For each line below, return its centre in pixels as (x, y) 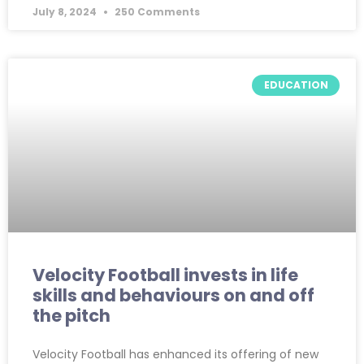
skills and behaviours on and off (173, 295)
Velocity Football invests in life (165, 275)
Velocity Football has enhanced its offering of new (175, 354)
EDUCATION (296, 84)
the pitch (71, 315)
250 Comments (156, 11)
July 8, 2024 (66, 11)
